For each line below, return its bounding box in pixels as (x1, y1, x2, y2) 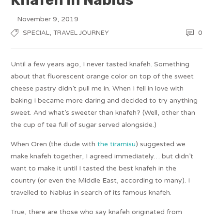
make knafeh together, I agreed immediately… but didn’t (11, 152, 194, 160)
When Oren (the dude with (11, 139, 98, 148)
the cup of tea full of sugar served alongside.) (11, 120, 157, 129)
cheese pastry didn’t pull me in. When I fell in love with (11, 84, 184, 93)
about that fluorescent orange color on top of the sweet (11, 72, 194, 80)
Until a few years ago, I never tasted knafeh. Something (11, 60, 190, 68)
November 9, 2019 (17, 15, 79, 23)
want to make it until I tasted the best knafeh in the (11, 164, 177, 172)
